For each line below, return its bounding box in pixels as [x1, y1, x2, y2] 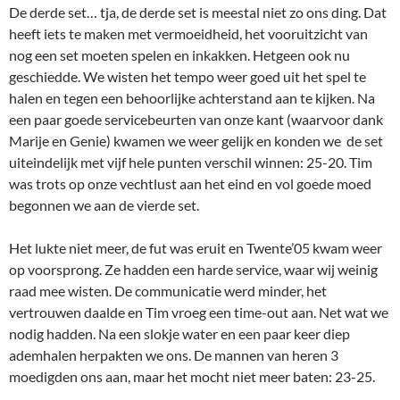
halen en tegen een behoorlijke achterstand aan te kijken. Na [9, 89, 375, 106]
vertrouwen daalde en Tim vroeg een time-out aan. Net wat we [9, 304, 388, 321]
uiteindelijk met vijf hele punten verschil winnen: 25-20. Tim [9, 154, 372, 171]
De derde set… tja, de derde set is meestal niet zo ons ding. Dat [9, 4, 387, 21]
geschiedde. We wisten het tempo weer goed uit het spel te [9, 68, 366, 85]
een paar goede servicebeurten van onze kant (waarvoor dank [9, 111, 383, 128]
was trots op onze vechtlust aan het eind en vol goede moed [9, 175, 371, 192]
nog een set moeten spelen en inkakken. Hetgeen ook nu [9, 46, 350, 63]
